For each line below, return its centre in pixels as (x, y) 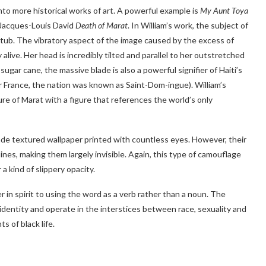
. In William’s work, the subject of (188, 25)
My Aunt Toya (224, 10)
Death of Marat (102, 25)
